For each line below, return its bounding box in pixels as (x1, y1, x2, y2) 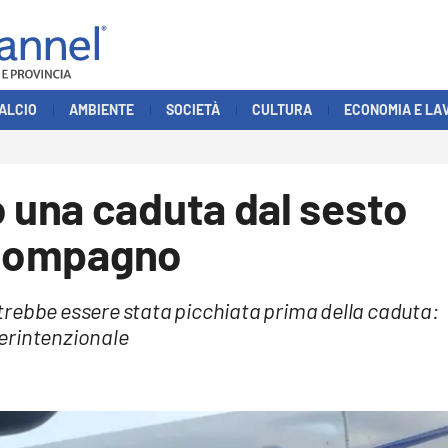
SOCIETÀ (166, 100, 220, 118)
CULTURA (252, 100, 312, 118)
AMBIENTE (69, 100, 134, 118)
